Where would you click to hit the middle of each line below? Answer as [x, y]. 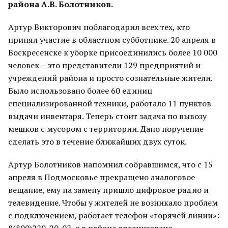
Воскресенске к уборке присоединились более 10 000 [113, 52]
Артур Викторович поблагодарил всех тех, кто [99, 27]
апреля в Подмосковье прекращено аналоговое [102, 177]
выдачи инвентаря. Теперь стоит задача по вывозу [107, 116]
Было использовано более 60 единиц [80, 91]
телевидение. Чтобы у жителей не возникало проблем [113, 203]
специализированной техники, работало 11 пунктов [110, 103]
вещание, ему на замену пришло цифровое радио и [108, 190]
